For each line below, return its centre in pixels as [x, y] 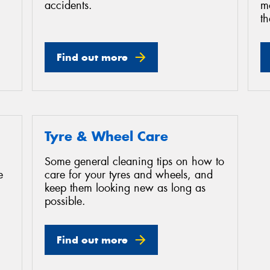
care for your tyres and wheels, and [129, 175]
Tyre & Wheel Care [106, 136]
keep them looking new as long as [125, 188]
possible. [65, 202]
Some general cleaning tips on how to [134, 162]
